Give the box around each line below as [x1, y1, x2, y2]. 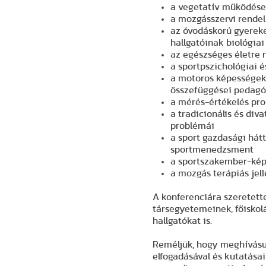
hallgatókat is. [153, 216, 213, 226]
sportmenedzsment [170, 145, 254, 154]
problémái [170, 121, 215, 131]
